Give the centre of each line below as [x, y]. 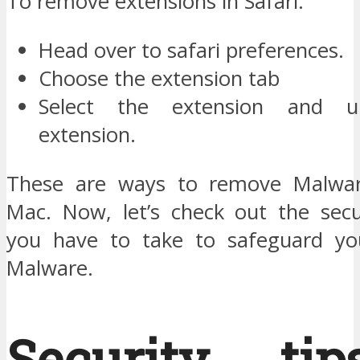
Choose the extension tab [159, 78]
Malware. [50, 268]
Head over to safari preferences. [191, 50]
